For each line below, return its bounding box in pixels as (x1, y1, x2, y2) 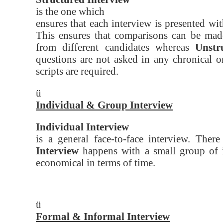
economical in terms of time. (36, 157, 155, 169)
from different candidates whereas (36, 41, 196, 53)
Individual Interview (36, 121, 129, 133)
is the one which (36, 5, 105, 17)
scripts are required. (36, 65, 118, 77)
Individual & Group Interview (36, 99, 173, 111)
